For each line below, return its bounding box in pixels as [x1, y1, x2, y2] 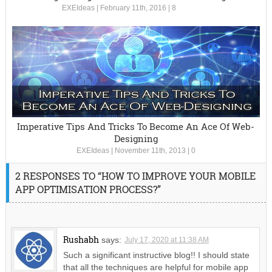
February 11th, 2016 [100, 4, 166, 13]
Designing [114, 132, 158, 145]
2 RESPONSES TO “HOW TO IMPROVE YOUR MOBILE [15, 169, 256, 183]
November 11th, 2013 [114, 146, 186, 155]
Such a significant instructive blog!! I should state [63, 250, 250, 260]
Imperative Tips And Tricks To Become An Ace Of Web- [17, 120, 255, 133]
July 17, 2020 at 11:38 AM [124, 236, 209, 245]
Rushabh [63, 234, 99, 246]
